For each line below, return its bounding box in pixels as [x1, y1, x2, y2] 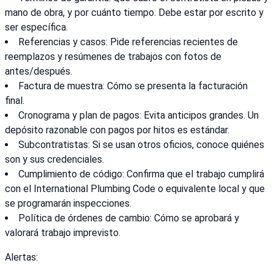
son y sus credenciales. [5, 154, 104, 166]
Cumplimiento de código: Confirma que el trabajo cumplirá [18, 168, 264, 180]
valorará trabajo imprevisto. [5, 227, 120, 239]
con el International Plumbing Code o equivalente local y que [5, 183, 265, 195]
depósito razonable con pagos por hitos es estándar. [5, 124, 229, 136]
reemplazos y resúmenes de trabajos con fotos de [5, 51, 221, 63]
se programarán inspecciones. [5, 198, 131, 210]
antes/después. [5, 65, 72, 78]
